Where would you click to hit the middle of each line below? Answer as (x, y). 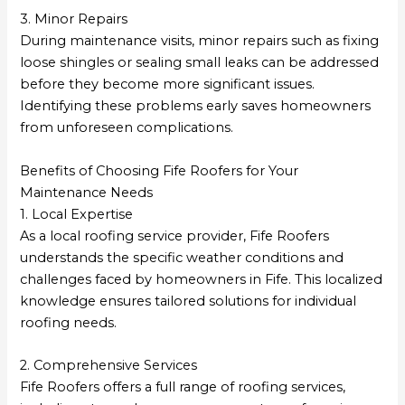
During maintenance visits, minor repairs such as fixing (200, 41)
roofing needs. (69, 322)
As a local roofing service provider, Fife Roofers (175, 235)
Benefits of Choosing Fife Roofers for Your (160, 170)
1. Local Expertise (77, 214)
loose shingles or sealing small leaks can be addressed (200, 63)
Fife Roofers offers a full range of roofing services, (183, 387)
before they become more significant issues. (168, 85)
